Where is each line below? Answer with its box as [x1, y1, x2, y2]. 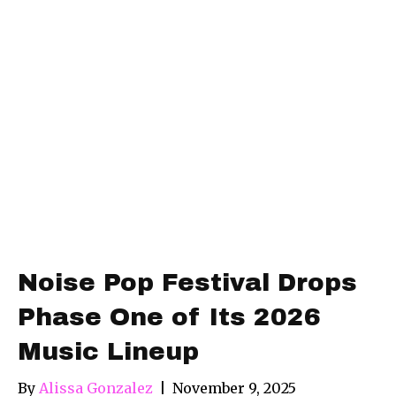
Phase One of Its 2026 [18, 302, 321, 331]
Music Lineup [18, 337, 199, 365]
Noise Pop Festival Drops [18, 268, 357, 296]
